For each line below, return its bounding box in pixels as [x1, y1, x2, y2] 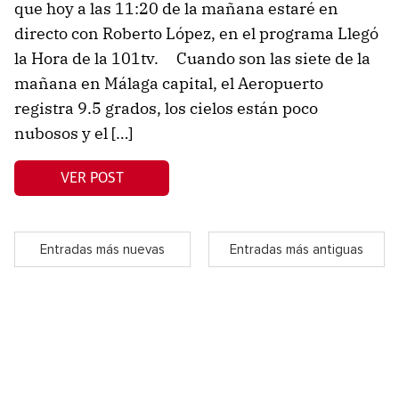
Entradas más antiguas [230, 242, 363, 256]
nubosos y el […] [14, 123, 133, 144]
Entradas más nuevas [40, 242, 165, 256]
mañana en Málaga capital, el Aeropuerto [14, 73, 323, 94]
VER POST [60, 170, 124, 185]
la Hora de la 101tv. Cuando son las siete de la [14, 48, 370, 69]
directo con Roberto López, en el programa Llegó [14, 23, 379, 45]
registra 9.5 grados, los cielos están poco [14, 98, 318, 119]
